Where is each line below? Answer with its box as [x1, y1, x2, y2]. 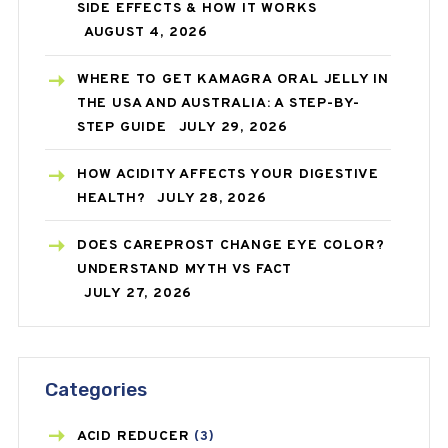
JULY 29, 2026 [178, 119, 288, 137]
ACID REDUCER [76, 427, 190, 445]
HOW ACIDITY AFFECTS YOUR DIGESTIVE [76, 165, 379, 183]
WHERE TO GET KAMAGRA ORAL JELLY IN [76, 71, 389, 89]
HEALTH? [76, 189, 146, 207]
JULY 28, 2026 [157, 189, 267, 207]
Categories [44, 377, 147, 401]
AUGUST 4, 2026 [83, 24, 208, 42]
